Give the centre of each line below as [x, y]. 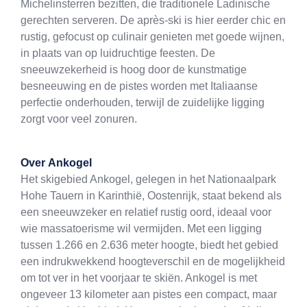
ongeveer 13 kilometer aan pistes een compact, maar [149, 295]
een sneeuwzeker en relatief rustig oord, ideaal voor [146, 212]
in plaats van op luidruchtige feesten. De [118, 53]
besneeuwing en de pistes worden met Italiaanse [139, 86]
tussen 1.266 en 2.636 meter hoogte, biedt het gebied [149, 245]
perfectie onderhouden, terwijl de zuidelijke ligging [143, 103]
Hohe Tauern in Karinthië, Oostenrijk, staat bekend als [151, 196]
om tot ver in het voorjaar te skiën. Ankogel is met [139, 278]
